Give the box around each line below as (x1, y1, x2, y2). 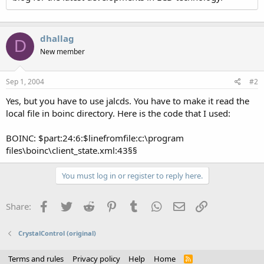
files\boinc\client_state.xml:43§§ (6, 144, 137, 156)
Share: (6, 200, 31, 212)
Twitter (73, 199, 102, 211)
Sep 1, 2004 (6, 77, 44, 87)
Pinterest (118, 199, 155, 211)
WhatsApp (163, 199, 206, 211)
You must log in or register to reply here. (61, 170, 203, 181)
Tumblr (141, 199, 170, 211)
